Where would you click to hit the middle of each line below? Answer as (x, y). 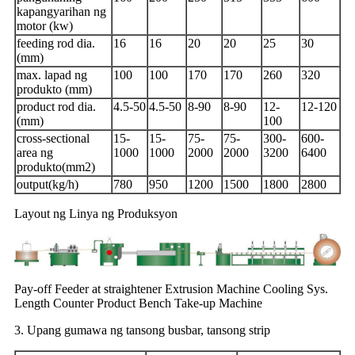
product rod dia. (56, 106)
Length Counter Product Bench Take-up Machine (138, 303)
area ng (35, 152)
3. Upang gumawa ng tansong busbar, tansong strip (142, 330)
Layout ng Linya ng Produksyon (96, 213)
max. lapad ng (52, 74)
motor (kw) (45, 25)
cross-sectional (53, 138)
